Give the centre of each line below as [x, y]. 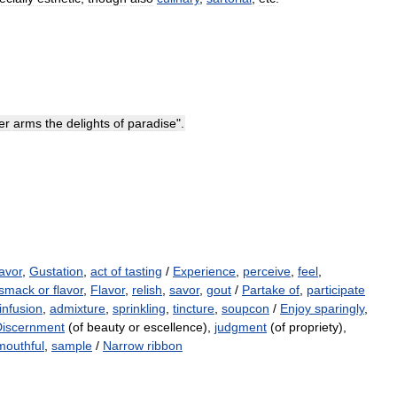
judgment [241, 327]
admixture [78, 308]
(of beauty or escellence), [140, 327]
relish [147, 290]
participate [336, 290]
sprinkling [139, 308]
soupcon [245, 308]
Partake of [271, 290]
